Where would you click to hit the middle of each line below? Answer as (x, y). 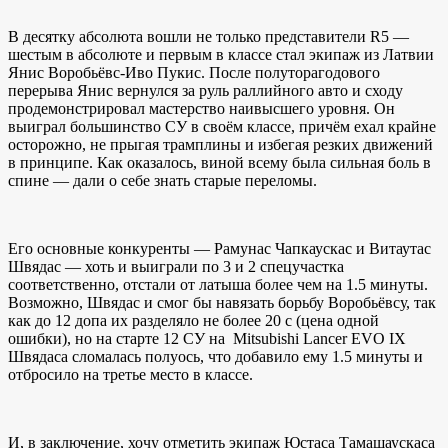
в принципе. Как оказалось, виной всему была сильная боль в (219, 163)
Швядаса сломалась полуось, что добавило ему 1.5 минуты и (215, 357)
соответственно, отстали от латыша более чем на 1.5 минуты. (218, 285)
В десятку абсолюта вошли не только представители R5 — (208, 37)
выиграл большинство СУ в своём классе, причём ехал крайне (222, 127)
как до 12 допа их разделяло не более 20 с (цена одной (193, 321)
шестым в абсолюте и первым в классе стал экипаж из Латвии (221, 55)
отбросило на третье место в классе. (130, 375)
